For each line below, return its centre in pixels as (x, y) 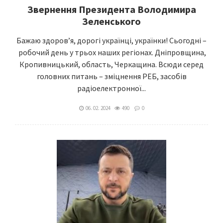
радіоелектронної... (111, 88)
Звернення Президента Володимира (111, 9)
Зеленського (111, 21)
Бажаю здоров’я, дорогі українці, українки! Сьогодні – (111, 40)
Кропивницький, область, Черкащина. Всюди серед (111, 64)
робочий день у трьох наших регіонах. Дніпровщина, (111, 52)
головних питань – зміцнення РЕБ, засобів (111, 76)
